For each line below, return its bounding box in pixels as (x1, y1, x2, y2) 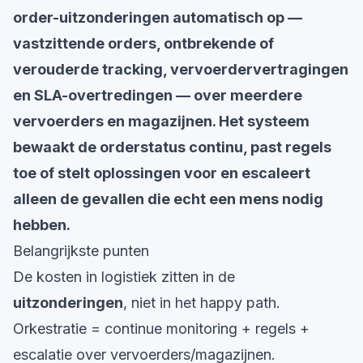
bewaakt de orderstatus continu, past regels (13, 139, 331, 156)
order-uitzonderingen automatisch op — (13, 9, 302, 26)
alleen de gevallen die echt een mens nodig (13, 190, 323, 207)
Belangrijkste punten (13, 242, 149, 259)
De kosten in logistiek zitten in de (13, 268, 235, 285)
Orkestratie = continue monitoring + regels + (13, 320, 310, 337)
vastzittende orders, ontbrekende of (13, 35, 274, 52)
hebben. (13, 216, 70, 233)
